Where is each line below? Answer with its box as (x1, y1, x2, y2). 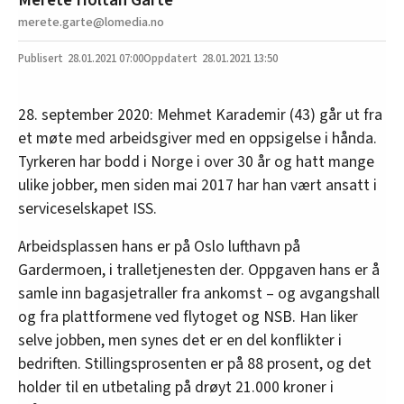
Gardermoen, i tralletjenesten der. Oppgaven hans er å (18, 258, 380, 281)
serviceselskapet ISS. (18, 197, 157, 220)
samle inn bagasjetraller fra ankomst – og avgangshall (18, 281, 380, 305)
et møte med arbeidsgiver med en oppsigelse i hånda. (18, 126, 377, 150)
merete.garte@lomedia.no (18, 12, 164, 32)
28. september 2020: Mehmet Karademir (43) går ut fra (18, 103, 382, 126)
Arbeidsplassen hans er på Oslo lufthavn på (18, 234, 300, 258)
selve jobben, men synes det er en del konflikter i (18, 328, 342, 352)
